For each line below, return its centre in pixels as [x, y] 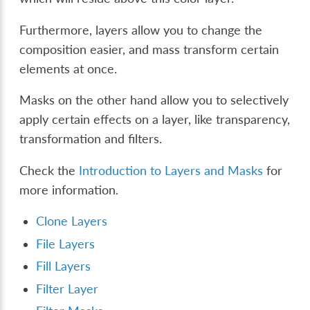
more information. [69, 190]
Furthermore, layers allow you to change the [141, 30]
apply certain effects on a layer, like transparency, [155, 120]
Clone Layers [72, 221]
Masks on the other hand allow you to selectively [154, 100]
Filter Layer [67, 289]
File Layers [66, 244]
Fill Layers [64, 266]
